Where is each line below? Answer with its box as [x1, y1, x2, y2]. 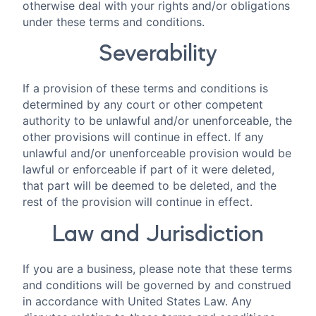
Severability [99, 42, 217, 67]
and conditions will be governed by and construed [23, 277, 291, 292]
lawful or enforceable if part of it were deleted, [23, 162, 274, 177]
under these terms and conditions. [23, 14, 205, 29]
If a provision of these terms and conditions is [23, 81, 268, 96]
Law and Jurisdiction [52, 222, 264, 247]
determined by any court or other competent [23, 97, 263, 112]
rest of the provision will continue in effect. [23, 195, 253, 209]
